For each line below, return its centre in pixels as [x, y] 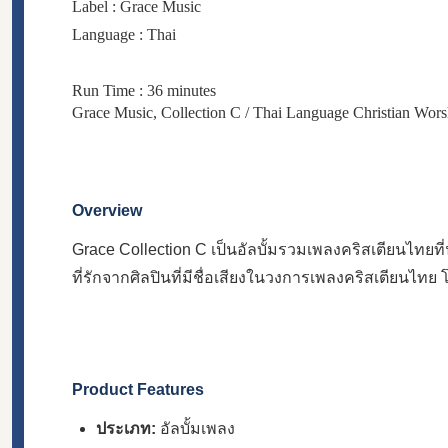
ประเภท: [126, 428]
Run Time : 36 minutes [144, 90]
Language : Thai [124, 34]
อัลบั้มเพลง [195, 428]
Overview [107, 210]
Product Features [138, 389]
